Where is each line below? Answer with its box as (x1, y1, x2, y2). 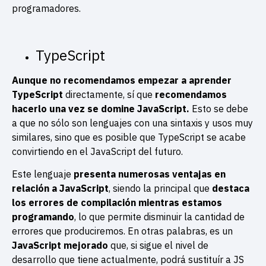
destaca (212, 182, 249, 195)
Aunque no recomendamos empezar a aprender (12, 74, 232, 86)
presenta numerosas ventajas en (74, 168, 226, 180)
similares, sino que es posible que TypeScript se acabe (12, 131, 246, 143)
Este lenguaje (12, 168, 74, 180)
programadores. (12, 2, 83, 15)
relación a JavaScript (12, 182, 109, 195)
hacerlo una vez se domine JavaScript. (12, 102, 189, 115)
